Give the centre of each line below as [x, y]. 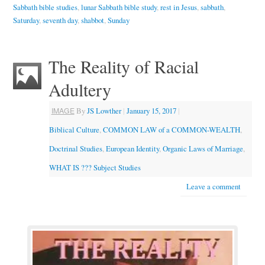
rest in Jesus [178, 7]
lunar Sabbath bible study [119, 7]
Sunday [118, 20]
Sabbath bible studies [45, 7]
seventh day [60, 20]
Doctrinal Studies [75, 149]
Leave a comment [214, 187]
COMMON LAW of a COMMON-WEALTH [171, 130]
